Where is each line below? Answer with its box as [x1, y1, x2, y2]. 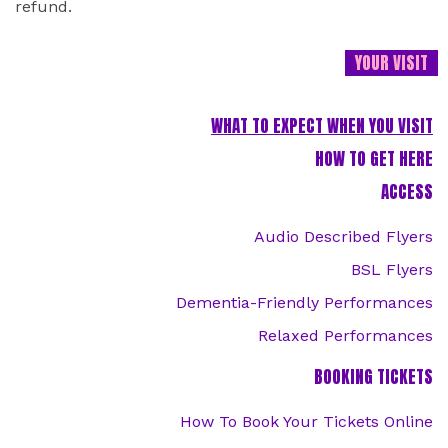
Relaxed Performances [257, 326, 433, 345]
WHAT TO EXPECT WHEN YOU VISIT [210, 113, 433, 139]
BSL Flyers [350, 260, 433, 279]
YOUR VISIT [354, 50, 428, 76]
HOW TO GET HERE [314, 146, 433, 172]
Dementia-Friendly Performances [175, 293, 433, 312]
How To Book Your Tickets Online [179, 412, 433, 431]
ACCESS [380, 179, 433, 205]
